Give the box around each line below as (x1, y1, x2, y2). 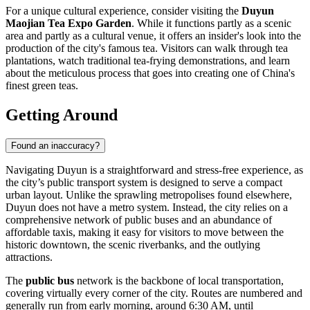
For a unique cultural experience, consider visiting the (6, 5, 241, 17)
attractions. (6, 250, 53, 263)
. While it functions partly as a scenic (131, 17, 291, 30)
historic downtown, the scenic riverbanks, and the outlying (6, 238, 260, 250)
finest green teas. (6, 80, 78, 92)
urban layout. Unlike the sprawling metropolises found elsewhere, (6, 188, 292, 201)
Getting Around (6, 105, 118, 124)
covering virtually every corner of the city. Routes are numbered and (6, 286, 302, 299)
